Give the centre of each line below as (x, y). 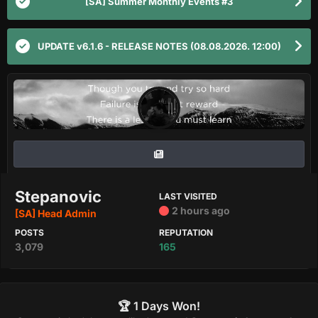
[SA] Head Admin (56, 213)
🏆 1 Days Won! (159, 306)
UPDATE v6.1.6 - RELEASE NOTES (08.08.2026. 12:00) (159, 46)
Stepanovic (58, 197)
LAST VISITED (188, 196)
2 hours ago (201, 210)
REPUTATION (186, 232)
